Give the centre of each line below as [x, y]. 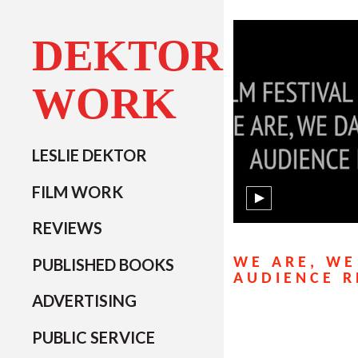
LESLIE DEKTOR [89, 155]
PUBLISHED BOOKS [103, 264]
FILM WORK [78, 191]
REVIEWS [67, 228]
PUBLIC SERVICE [93, 337]
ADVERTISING [84, 300]
